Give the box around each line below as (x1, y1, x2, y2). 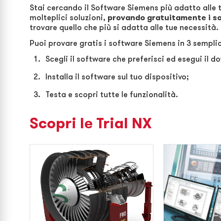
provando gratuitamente (108, 12, 206, 23)
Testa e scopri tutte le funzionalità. (45, 89, 178, 100)
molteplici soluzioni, (30, 12, 108, 23)
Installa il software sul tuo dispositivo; (45, 72, 189, 82)
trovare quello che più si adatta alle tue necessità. (30, 22, 219, 33)
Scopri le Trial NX (30, 113, 151, 133)
